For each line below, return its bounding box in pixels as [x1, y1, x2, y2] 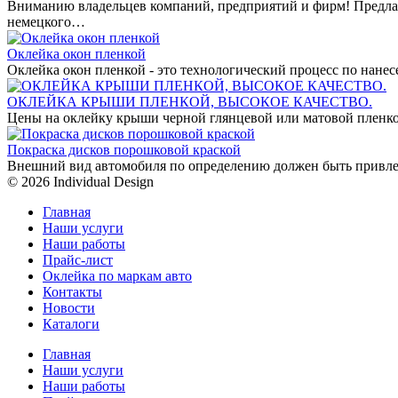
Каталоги [43, 315, 99, 331]
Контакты [43, 283, 102, 299]
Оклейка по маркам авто [43, 267, 192, 283]
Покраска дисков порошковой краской [7, 141, 241, 157]
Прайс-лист [43, 251, 113, 267]
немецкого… [7, 13, 85, 29]
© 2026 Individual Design [7, 173, 154, 189]
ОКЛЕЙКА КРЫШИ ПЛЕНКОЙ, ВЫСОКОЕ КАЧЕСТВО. [7, 93, 372, 109]
